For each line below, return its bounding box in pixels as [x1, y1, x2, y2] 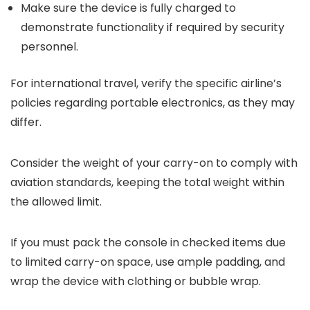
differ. [10, 114, 42, 130]
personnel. [21, 39, 78, 55]
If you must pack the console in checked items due [10, 235, 286, 250]
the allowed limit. [10, 194, 102, 210]
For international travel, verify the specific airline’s [10, 75, 282, 91]
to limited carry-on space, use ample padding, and [10, 254, 285, 270]
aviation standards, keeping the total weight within [10, 174, 284, 190]
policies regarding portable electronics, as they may [10, 95, 295, 111]
